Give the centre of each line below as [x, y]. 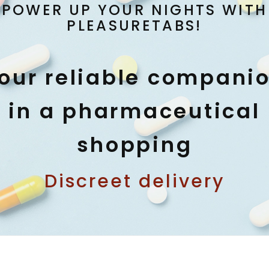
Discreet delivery [134, 181]
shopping [134, 145]
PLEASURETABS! [134, 25]
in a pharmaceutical [134, 111]
